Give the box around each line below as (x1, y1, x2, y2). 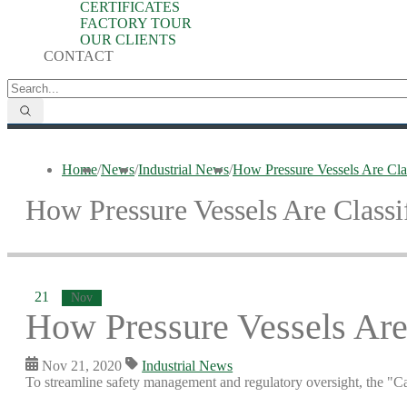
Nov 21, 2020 (38, 358, 126, 373)
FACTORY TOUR (80, 15, 192, 31)
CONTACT (44, 48, 114, 64)
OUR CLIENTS (80, 32, 176, 47)
